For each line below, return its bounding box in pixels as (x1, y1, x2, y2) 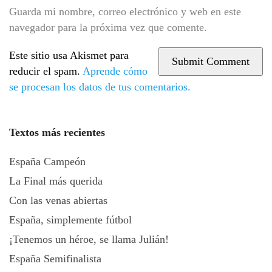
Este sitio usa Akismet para (9, 49, 129, 61)
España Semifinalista (9, 253, 101, 265)
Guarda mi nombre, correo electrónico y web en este (9, 5, 241, 18)
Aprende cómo (83, 65, 148, 77)
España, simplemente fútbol (9, 214, 132, 226)
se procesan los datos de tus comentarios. (9, 81, 191, 93)
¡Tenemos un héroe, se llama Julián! (9, 233, 169, 245)
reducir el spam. (9, 65, 83, 77)
